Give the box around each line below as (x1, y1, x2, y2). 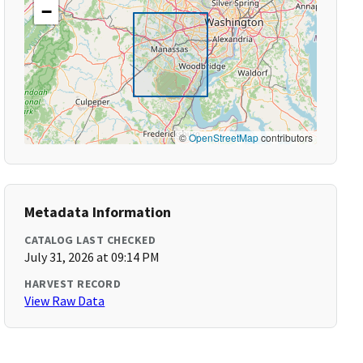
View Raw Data (24, 293, 105, 309)
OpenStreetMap (188, 130, 258, 144)
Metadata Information (24, 203, 172, 221)
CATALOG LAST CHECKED (24, 233, 156, 247)
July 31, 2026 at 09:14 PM (24, 249, 160, 265)
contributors (258, 130, 313, 144)
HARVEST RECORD (24, 276, 122, 291)
